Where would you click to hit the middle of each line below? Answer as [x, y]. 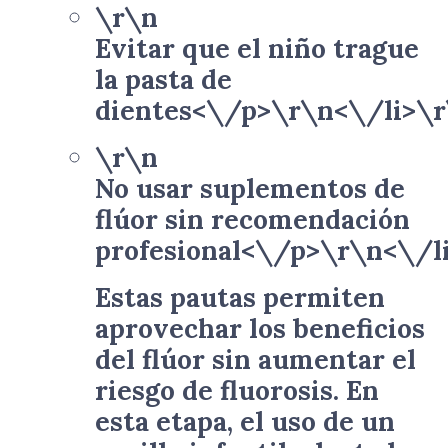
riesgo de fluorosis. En [237, 390]
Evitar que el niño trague [257, 48]
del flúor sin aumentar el [255, 359]
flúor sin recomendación [252, 219]
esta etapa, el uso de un [245, 421]
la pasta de [163, 79]
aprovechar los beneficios [260, 328]
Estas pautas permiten [240, 297]
